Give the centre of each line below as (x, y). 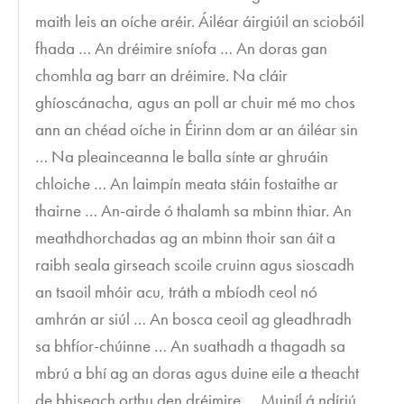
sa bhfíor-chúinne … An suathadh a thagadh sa (191, 345)
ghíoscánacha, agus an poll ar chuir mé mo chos (196, 102)
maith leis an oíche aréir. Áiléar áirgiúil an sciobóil (200, 21)
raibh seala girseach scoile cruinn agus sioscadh (195, 264)
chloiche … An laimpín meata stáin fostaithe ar (187, 183)
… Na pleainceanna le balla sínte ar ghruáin (182, 156)
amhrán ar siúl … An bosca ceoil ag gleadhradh (194, 318)
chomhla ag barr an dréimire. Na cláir (162, 75)
